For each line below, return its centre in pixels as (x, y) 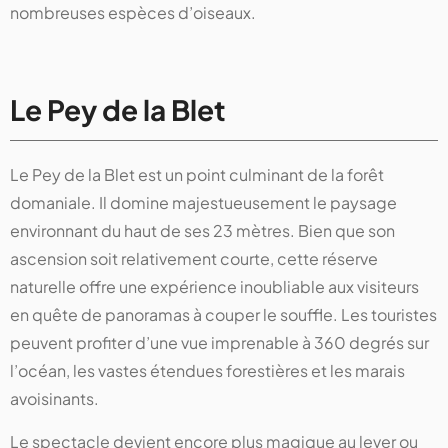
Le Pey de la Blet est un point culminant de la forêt (197, 175)
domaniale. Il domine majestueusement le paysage (203, 203)
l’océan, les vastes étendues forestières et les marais (207, 371)
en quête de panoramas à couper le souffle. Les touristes (223, 315)
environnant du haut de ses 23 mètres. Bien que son (202, 231)
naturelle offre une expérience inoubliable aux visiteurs (214, 287)
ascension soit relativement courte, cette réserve (194, 259)
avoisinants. (54, 399)
